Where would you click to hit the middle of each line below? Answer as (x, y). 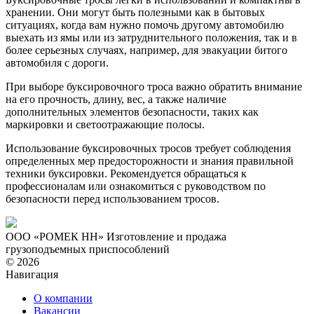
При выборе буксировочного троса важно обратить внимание (154, 86)
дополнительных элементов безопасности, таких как (132, 111)
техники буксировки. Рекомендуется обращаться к (126, 173)
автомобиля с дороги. (57, 62)
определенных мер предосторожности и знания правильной (150, 161)
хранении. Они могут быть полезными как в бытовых (135, 12)
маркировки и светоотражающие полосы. (105, 124)
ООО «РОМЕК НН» (55, 236)
